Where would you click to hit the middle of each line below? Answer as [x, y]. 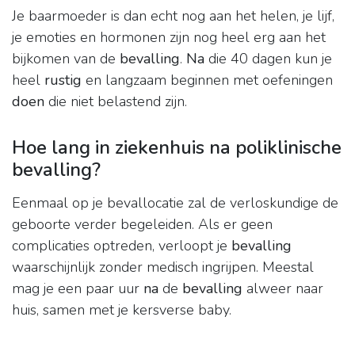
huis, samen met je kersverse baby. [122, 310]
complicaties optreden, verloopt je [122, 246]
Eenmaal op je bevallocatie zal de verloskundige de [175, 203]
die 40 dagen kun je [268, 59]
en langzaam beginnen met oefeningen [207, 80]
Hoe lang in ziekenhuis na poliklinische [177, 148]
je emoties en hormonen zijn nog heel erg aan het [169, 38]
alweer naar [283, 289]
